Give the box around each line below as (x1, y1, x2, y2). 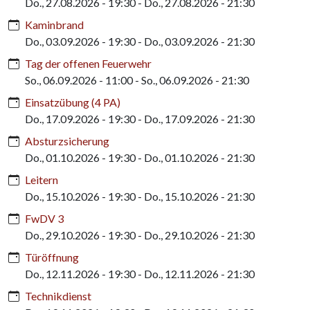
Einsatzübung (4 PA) (25, 95, 120, 109)
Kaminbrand (25, 17, 84, 31)
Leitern (25, 172, 58, 186)
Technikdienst (25, 289, 91, 302)
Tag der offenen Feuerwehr (25, 56, 152, 70)
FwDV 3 (25, 211, 64, 225)
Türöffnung (25, 250, 79, 264)
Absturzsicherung (25, 134, 109, 147)
